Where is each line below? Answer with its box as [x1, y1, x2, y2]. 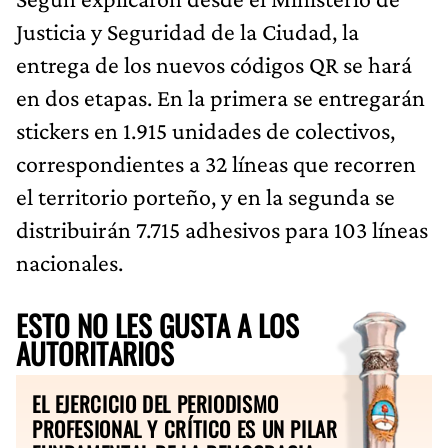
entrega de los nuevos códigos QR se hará [16, 50, 412, 78]
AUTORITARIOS [16, 331, 174, 374]
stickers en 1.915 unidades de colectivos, [16, 116, 395, 144]
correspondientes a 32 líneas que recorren [16, 149, 416, 177]
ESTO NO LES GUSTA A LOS [16, 303, 299, 346]
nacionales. [16, 248, 123, 276]
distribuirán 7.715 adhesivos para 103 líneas [16, 215, 428, 243]
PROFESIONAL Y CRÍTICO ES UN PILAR [32, 412, 338, 444]
